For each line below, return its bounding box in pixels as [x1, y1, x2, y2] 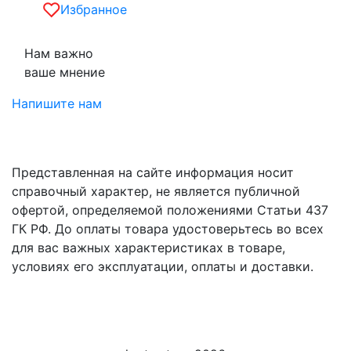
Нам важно [24, 45, 93, 61]
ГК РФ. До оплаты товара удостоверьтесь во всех [12, 220, 324, 237]
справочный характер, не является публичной [12, 183, 300, 199]
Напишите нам [12, 95, 102, 111]
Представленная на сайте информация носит [12, 164, 294, 180]
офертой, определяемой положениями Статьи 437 [12, 201, 328, 218]
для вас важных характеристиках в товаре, [12, 239, 285, 255]
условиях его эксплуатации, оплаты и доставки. [12, 258, 313, 274]
